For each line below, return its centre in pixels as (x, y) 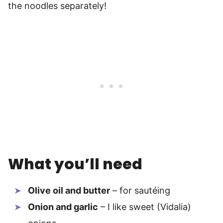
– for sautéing (140, 190)
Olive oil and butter (69, 190)
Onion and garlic (63, 207)
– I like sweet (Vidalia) (145, 207)
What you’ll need (75, 164)
